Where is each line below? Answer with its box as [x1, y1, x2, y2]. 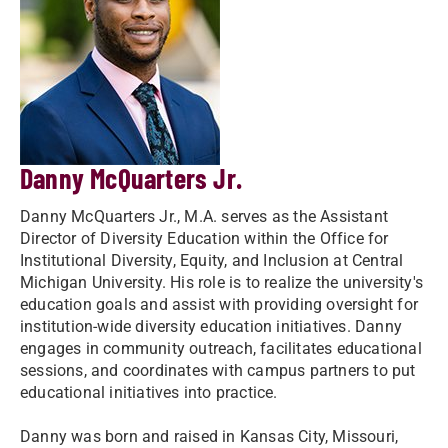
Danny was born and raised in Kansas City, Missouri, [20, 427, 399, 446]
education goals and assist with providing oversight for [20, 295, 419, 314]
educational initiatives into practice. [20, 383, 278, 402]
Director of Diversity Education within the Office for [20, 229, 389, 248]
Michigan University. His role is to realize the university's [20, 273, 424, 292]
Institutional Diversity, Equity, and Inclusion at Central [20, 251, 404, 270]
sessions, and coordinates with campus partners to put [20, 361, 416, 380]
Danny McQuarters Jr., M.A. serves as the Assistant [20, 207, 389, 226]
